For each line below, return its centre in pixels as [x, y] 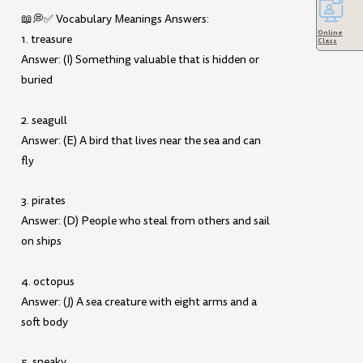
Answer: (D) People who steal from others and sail [146, 221]
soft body [45, 322]
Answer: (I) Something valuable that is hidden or [141, 60]
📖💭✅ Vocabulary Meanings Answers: [115, 19]
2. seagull [45, 120]
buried [37, 80]
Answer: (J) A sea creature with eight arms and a [139, 301]
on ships [42, 241]
